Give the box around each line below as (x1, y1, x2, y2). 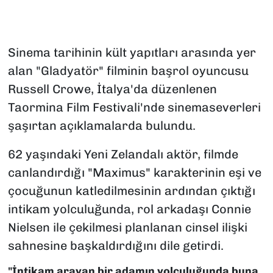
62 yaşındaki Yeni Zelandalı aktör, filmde (7, 147, 238, 162)
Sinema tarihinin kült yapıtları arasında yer (7, 45, 256, 60)
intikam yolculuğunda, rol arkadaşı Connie (7, 202, 251, 217)
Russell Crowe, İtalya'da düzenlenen (7, 82, 217, 97)
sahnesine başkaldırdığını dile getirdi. (7, 238, 224, 253)
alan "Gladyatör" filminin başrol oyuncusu (7, 63, 249, 79)
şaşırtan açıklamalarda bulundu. (7, 118, 196, 133)
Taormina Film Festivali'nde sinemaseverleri (7, 100, 261, 115)
